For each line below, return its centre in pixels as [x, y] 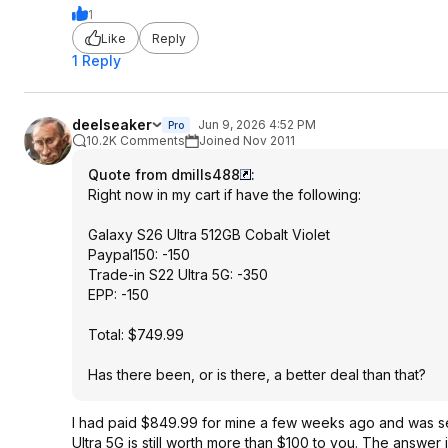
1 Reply [96, 60]
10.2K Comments [135, 140]
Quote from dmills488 [164, 174]
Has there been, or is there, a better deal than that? [257, 374]
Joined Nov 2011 [247, 140]
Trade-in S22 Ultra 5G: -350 [178, 274]
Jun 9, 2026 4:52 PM [257, 124]
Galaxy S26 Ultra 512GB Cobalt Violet [209, 234]
